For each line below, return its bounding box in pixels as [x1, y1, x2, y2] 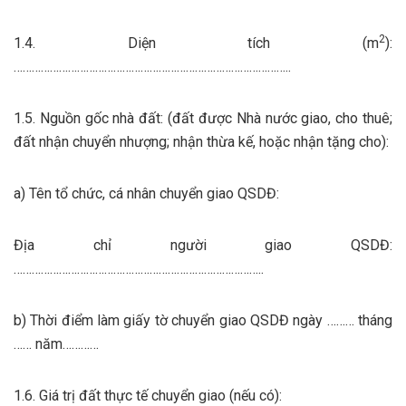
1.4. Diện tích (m [14, 34, 379, 52]
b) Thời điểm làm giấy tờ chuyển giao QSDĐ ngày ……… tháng [14, 311, 392, 329]
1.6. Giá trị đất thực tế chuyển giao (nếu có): [14, 386, 282, 404]
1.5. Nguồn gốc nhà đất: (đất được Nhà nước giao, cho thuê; [14, 109, 392, 127]
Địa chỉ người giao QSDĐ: [14, 236, 392, 254]
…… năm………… [14, 334, 99, 353]
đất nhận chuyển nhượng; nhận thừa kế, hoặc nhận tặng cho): [14, 132, 389, 150]
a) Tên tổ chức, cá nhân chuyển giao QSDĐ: [14, 184, 279, 202]
